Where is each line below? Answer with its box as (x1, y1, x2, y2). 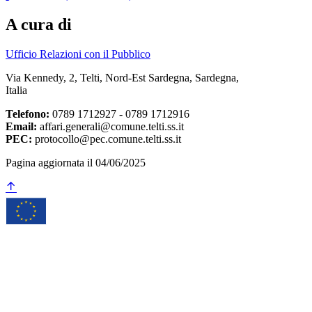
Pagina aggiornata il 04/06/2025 (6, 156, 146, 169)
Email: (6, 120, 37, 132)
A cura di (6, 15, 72, 33)
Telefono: (6, 107, 49, 120)
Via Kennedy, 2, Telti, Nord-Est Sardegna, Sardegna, (6, 71, 239, 84)
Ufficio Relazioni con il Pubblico (6, 47, 150, 60)
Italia (6, 84, 27, 96)
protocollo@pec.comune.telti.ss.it (32, 132, 181, 145)
